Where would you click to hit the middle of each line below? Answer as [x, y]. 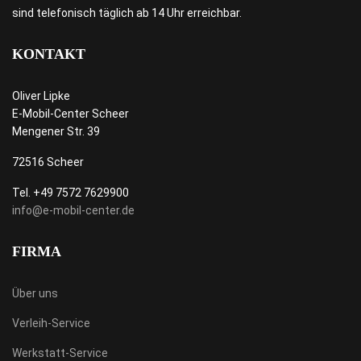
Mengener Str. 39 [56, 131]
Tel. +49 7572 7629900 [71, 193]
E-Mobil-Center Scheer [71, 114]
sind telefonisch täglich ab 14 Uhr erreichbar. [127, 13]
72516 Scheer [48, 162]
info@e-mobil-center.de [73, 210]
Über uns [35, 293]
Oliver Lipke [41, 96]
